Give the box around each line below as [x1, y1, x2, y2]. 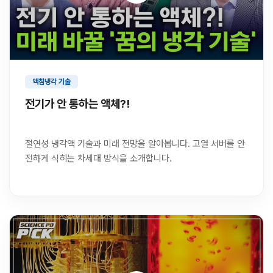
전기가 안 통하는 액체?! [25, 97, 130, 112]
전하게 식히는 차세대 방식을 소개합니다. [25, 153, 172, 165]
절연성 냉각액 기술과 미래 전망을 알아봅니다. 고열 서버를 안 [25, 138, 245, 150]
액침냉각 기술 [32, 77, 71, 87]
